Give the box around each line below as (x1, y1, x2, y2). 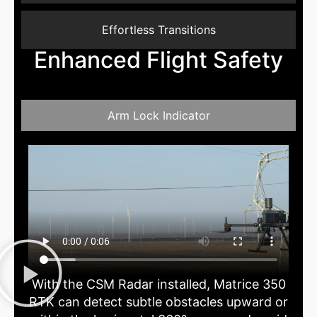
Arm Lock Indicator (107, 108, 210, 123)
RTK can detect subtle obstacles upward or (29, 294, 288, 310)
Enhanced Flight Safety (34, 46, 283, 74)
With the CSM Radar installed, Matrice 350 (31, 277, 286, 292)
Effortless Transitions (101, 23, 216, 38)
